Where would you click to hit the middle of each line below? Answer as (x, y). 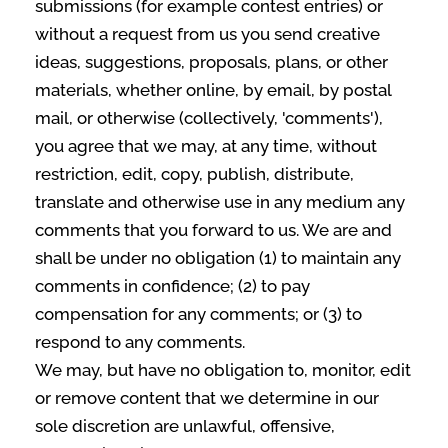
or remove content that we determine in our (207, 398)
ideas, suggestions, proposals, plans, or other (211, 62)
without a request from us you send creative (207, 34)
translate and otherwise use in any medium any (220, 202)
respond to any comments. (140, 342)
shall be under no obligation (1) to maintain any (218, 258)
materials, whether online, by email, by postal (213, 90)
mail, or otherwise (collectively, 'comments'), (209, 118)
